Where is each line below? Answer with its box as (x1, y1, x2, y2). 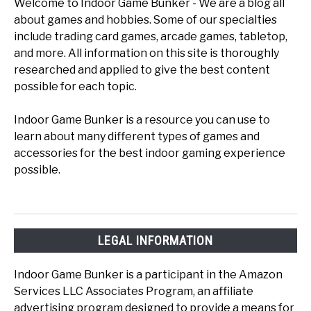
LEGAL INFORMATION (98, 233, 213, 249)
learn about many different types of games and (14, 130, 260, 144)
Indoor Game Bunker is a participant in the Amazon (14, 268, 283, 282)
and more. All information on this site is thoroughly (14, 47, 279, 60)
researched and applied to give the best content (14, 63, 270, 77)
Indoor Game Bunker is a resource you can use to (14, 113, 270, 127)
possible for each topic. (14, 80, 137, 94)
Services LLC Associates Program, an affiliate (14, 285, 253, 299)
